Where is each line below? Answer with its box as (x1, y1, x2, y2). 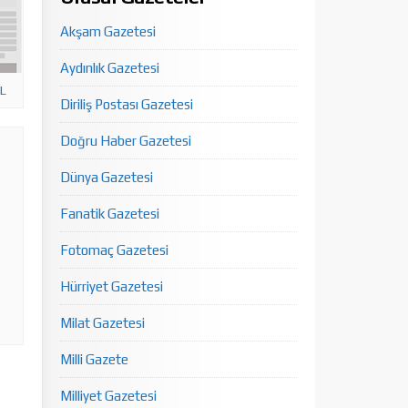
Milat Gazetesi (60, 315, 145, 331)
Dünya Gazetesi (60, 169, 153, 185)
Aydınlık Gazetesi (60, 60, 159, 76)
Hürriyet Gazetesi (60, 279, 163, 294)
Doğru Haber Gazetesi (60, 133, 191, 148)
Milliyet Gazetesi (60, 388, 157, 403)
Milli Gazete (60, 352, 128, 367)
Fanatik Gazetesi (60, 206, 159, 221)
